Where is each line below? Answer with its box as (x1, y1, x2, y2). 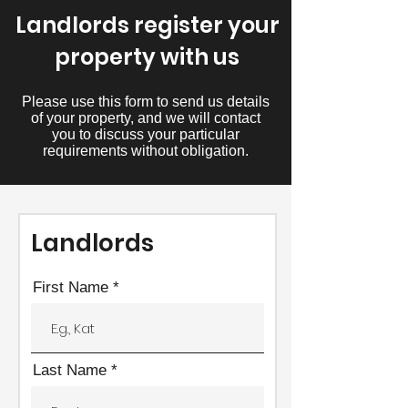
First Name (33, 279, 108, 296)
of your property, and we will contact (31, 110, 260, 126)
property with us (55, 42, 240, 72)
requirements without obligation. (43, 143, 249, 158)
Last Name (33, 362, 107, 379)
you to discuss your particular (52, 127, 240, 142)
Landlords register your (15, 10, 280, 40)
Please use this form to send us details (22, 94, 270, 109)
